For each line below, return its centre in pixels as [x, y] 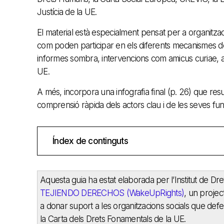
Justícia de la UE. [67, 12]
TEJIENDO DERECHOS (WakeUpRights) [112, 193]
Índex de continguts [90, 141]
